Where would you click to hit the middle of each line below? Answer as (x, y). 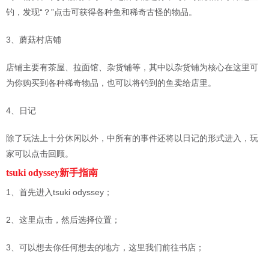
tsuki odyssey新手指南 (52, 172)
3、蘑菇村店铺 (34, 39)
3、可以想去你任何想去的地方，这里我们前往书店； (105, 247)
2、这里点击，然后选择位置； (63, 219)
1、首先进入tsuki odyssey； (59, 192)
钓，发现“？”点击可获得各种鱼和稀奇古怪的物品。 (101, 12)
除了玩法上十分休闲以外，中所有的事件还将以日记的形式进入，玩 (132, 138)
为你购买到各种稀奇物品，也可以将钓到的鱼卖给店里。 (111, 83)
